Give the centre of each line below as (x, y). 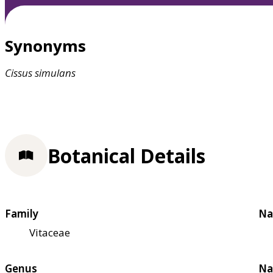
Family (22, 213)
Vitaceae (50, 232)
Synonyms (45, 46)
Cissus (19, 73)
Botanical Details (126, 155)
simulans (55, 73)
